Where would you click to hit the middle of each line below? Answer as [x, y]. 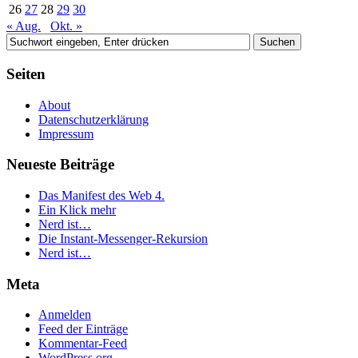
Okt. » [66, 26]
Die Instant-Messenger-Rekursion [123, 239]
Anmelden [65, 315]
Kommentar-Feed [83, 344]
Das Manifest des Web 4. [101, 196]
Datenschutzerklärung [93, 119]
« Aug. [24, 26]
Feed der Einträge [83, 329]
